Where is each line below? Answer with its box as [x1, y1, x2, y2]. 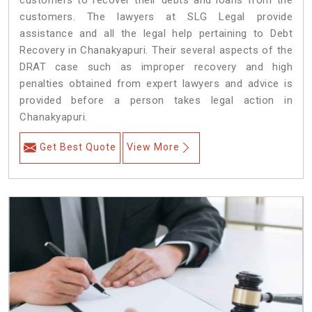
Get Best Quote [40, 141, 116, 153]
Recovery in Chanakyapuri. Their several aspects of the [19, 44, 292, 57]
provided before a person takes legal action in [19, 94, 292, 107]
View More [127, 141, 180, 153]
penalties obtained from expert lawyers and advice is [19, 77, 292, 91]
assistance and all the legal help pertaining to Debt [19, 27, 292, 40]
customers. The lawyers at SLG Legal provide [19, 10, 292, 24]
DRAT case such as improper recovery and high [19, 61, 292, 74]
